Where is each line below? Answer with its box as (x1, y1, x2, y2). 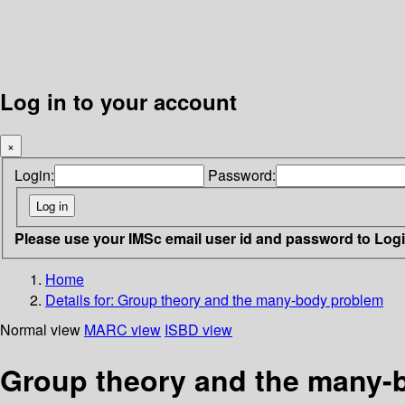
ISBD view (165, 318, 232, 340)
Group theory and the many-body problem (118, 288, 383, 310)
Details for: (45, 288, 118, 310)
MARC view (84, 318, 161, 340)
